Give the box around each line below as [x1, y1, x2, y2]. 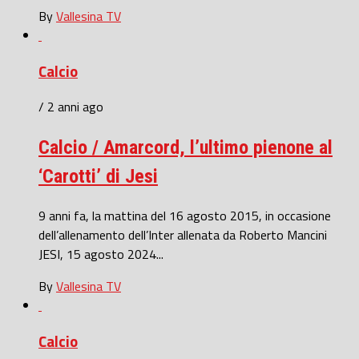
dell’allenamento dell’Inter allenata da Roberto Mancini [38, 225, 327, 245]
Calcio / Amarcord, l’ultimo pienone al [38, 136, 333, 159]
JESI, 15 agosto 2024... [38, 244, 163, 264]
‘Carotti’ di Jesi [38, 165, 158, 188]
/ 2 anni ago [38, 97, 103, 117]
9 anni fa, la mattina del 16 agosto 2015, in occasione [38, 206, 331, 226]
